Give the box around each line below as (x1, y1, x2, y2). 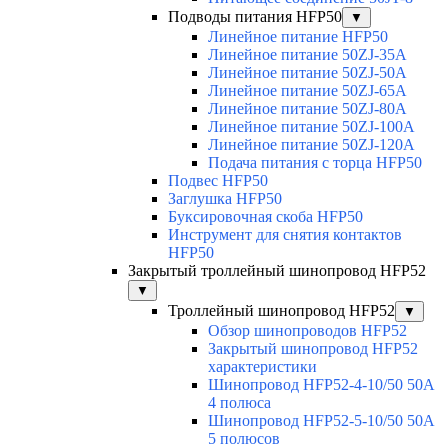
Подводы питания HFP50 (168, 7, 342, 25)
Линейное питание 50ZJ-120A (208, 135, 415, 153)
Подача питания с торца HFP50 (208, 153, 422, 171)
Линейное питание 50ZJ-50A (208, 63, 407, 81)
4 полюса (208, 393, 271, 411)
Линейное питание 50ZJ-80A (208, 99, 407, 117)
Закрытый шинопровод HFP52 (208, 339, 418, 357)
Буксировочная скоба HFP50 (168, 207, 363, 225)
